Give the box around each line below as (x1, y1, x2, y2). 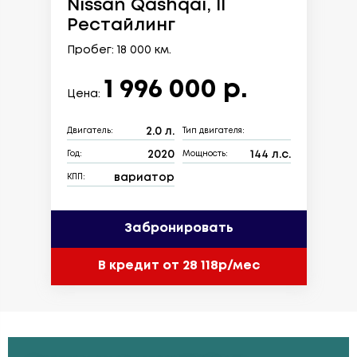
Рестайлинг (66, 17, 175, 33)
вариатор (114, 172, 175, 182)
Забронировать (124, 222, 233, 235)
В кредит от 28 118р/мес (97, 260, 260, 273)
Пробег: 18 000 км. (66, 45, 171, 55)
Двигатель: (66, 127, 113, 135)
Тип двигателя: (182, 127, 245, 135)
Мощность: (182, 151, 228, 159)
